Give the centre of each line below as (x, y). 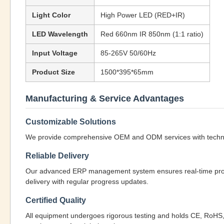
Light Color (51, 15)
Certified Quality (56, 200)
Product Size (53, 72)
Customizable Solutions (71, 122)
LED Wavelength (60, 34)
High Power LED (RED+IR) (143, 15)
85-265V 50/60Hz (128, 53)
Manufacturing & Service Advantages (105, 98)
